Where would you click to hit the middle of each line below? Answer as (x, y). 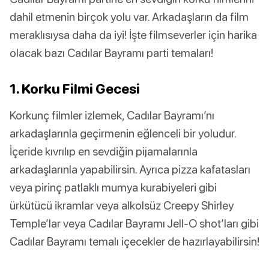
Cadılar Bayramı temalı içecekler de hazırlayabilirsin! (134, 241)
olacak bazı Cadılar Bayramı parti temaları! (111, 53)
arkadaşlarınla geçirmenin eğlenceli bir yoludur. (123, 133)
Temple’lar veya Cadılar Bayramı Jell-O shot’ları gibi (134, 223)
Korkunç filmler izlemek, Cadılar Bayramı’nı (112, 115)
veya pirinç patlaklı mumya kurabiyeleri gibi (113, 187)
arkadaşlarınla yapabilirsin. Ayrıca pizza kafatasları (130, 169)
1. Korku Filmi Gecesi (75, 89)
